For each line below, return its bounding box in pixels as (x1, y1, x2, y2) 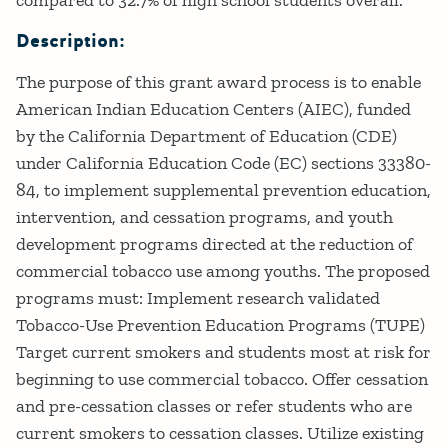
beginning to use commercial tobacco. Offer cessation (16, 367, 428, 390)
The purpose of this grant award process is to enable (16, 70, 421, 93)
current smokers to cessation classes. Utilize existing (16, 421, 424, 444)
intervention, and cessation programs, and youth (16, 205, 393, 228)
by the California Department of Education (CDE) (16, 124, 397, 147)
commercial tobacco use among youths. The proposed (16, 259, 430, 282)
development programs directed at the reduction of (16, 232, 413, 255)
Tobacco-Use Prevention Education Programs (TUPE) (16, 313, 425, 336)
